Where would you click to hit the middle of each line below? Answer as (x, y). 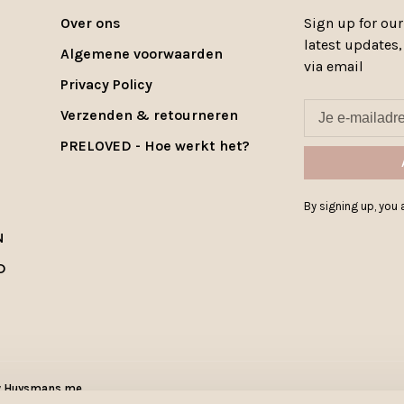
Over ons (91, 23)
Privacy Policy (106, 84)
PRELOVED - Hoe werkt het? (155, 145)
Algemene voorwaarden (142, 53)
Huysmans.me (43, 388)
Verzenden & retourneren (149, 115)
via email (334, 66)
